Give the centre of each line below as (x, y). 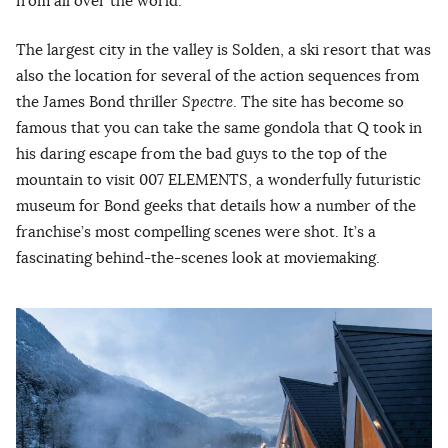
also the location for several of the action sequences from (217, 76)
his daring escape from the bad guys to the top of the (201, 154)
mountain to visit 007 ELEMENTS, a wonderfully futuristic (218, 180)
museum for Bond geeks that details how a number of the (216, 206)
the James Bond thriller (99, 102)
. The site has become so (318, 102)
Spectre (207, 102)
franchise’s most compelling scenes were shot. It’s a (196, 232)
